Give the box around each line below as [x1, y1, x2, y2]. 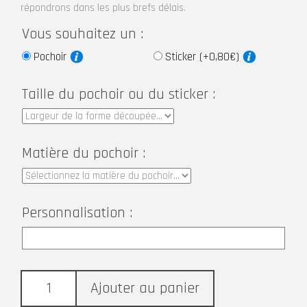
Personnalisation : [22, 203, 132, 223]
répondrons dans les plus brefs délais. [21, 1, 186, 14]
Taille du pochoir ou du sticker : [22, 84, 215, 104]
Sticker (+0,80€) [165, 49, 243, 64]
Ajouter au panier [90, 279, 199, 298]
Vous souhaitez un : [22, 25, 143, 44]
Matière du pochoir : [22, 144, 145, 163]
